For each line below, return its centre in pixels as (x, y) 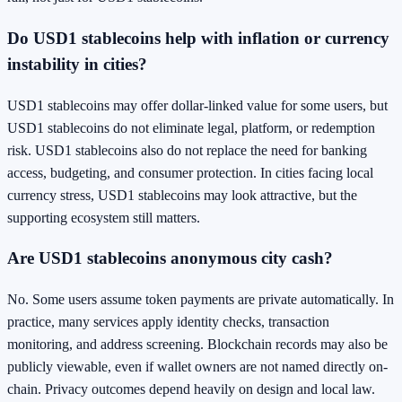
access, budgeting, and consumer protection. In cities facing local (190, 172)
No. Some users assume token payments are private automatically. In (201, 300)
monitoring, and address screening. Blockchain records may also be (197, 345)
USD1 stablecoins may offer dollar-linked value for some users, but (197, 105)
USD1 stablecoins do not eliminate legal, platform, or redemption (191, 127)
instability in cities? (77, 64)
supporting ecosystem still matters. (104, 217)
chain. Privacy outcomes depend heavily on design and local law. (191, 389)
